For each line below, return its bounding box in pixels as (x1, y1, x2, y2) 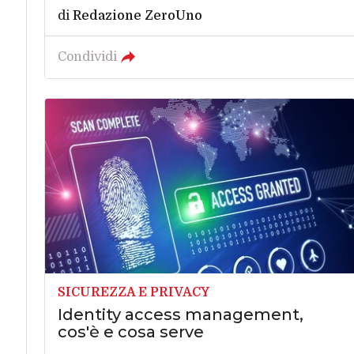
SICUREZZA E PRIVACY (57, 284, 209, 299)
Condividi (57, 50, 117, 65)
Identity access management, (57, 304, 303, 324)
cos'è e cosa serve (57, 322, 204, 341)
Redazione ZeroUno (72, 9, 202, 24)
